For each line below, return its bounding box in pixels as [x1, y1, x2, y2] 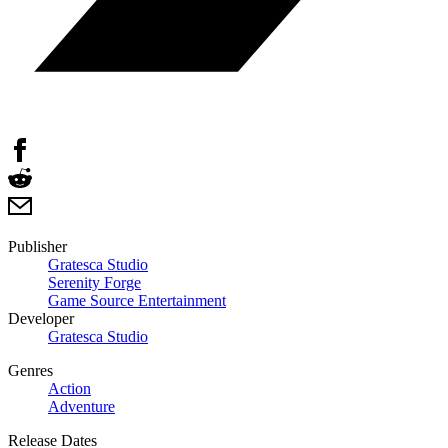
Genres [8, 361, 53, 379]
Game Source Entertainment [48, 291, 226, 309]
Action [48, 379, 91, 397]
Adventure [48, 397, 115, 415]
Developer [8, 309, 74, 327]
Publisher [8, 237, 67, 255]
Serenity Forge [48, 273, 141, 291]
